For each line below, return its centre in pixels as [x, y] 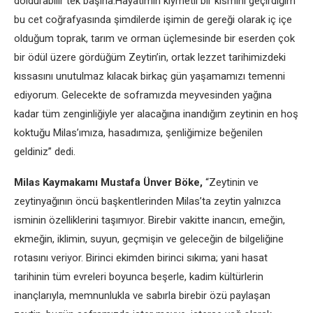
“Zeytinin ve [231, 182]
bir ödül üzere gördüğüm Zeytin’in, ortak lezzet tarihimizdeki [150, 57]
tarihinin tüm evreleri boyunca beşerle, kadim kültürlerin [139, 277]
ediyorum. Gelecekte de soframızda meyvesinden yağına [143, 95]
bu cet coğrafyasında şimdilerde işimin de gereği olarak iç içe [153, 20]
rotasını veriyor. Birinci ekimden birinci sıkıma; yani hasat [141, 258]
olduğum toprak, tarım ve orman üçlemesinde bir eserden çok [154, 38]
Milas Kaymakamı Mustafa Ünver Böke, [108, 182]
